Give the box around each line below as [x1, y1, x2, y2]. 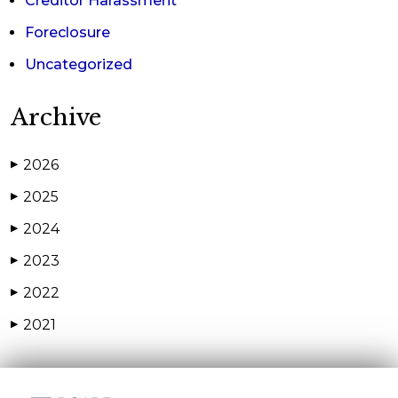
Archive [11, 103, 101, 131]
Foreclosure [25, 24, 110, 41]
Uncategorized [25, 56, 132, 73]
